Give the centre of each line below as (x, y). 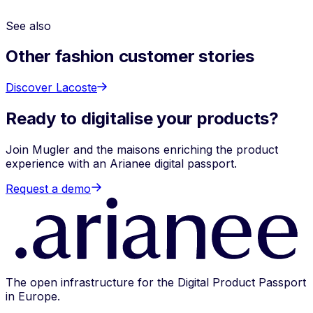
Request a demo (48, 189)
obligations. (155, 14)
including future (47, 14)
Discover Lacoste (51, 88)
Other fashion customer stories (130, 57)
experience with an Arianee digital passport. (121, 164)
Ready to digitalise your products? (142, 119)
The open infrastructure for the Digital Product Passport (156, 282)
